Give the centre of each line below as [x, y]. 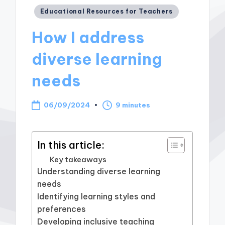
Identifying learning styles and [96, 196]
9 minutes [133, 105]
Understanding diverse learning [99, 171]
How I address [88, 38]
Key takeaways [78, 159]
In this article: [71, 145]
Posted [46, 10]
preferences [62, 209]
